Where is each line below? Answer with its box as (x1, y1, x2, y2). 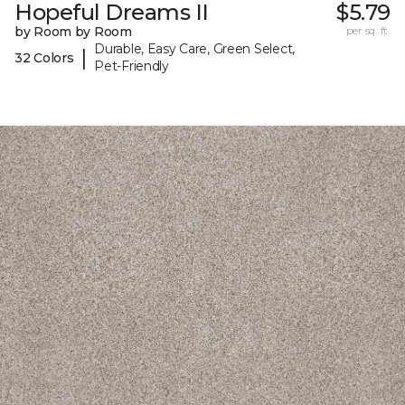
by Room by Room (14, 24, 132, 41)
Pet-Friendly (94, 58, 169, 75)
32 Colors (14, 49, 74, 66)
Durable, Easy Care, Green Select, (94, 41, 295, 58)
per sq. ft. (345, 24, 391, 38)
